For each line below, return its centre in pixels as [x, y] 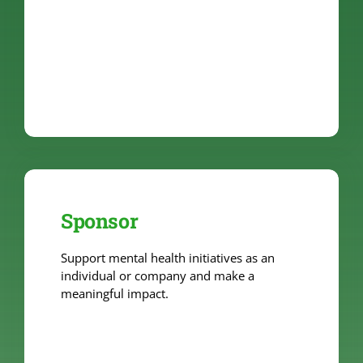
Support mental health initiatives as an [167, 257]
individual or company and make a [157, 275]
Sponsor [99, 220]
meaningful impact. [114, 293]
